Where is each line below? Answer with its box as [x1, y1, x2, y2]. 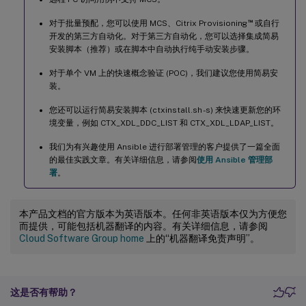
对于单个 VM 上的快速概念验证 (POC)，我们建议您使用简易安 [49, 68, 278, 78]
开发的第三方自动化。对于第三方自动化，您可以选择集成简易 [49, 31, 279, 41]
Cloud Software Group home [19, 232, 144, 244]
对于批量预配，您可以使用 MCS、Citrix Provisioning [49, 18, 247, 28]
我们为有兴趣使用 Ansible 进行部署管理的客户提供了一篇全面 [49, 141, 280, 152]
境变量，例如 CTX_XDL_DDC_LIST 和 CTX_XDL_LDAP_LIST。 [49, 117, 279, 128]
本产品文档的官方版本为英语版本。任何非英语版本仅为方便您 [19, 208, 287, 219]
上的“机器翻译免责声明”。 [144, 232, 260, 244]
